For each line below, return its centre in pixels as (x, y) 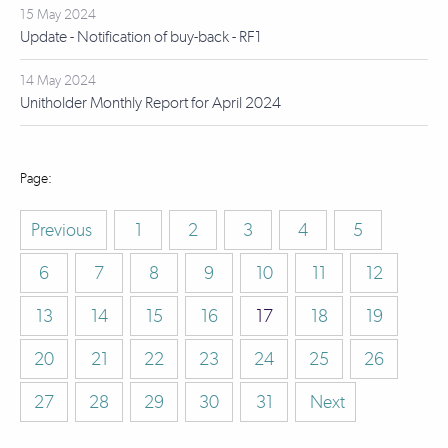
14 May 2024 (58, 80)
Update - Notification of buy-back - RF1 (141, 36)
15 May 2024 (58, 14)
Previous (63, 230)
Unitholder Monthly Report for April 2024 (150, 102)
